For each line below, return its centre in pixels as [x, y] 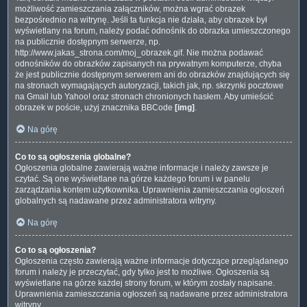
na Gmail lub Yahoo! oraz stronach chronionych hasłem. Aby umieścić [144, 96]
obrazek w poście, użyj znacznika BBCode [95, 107]
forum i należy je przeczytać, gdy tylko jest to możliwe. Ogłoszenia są [142, 272]
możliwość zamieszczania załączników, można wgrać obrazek [130, 9]
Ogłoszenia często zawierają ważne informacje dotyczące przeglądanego [152, 261]
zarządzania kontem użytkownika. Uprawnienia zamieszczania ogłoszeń [150, 189]
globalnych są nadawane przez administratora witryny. [116, 200]
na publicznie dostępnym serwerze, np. [88, 41]
